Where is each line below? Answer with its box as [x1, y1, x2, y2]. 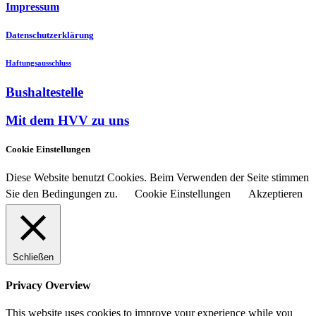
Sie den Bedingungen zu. [6, 187, 121, 200]
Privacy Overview [6, 279, 91, 291]
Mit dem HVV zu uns [6, 113, 129, 128]
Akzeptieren [248, 187, 303, 200]
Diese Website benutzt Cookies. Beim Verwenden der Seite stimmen [6, 171, 309, 183]
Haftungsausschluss [6, 58, 71, 67]
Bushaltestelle [6, 84, 83, 99]
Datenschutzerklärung [6, 29, 94, 40]
